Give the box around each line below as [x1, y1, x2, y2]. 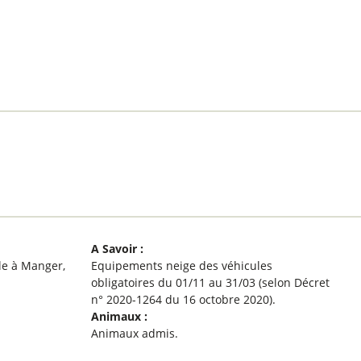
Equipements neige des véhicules [90, 257, 272, 273]
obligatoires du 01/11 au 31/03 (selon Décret [90, 274, 330, 290]
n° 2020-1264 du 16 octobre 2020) [90, 291, 272, 307]
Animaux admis [90, 325, 175, 341]
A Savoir [90, 240, 140, 256]
